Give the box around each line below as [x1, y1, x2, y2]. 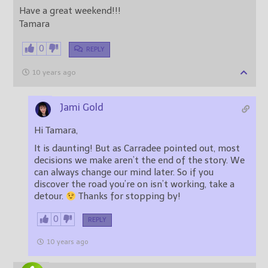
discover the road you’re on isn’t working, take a [34, 179, 234, 190]
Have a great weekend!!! [19, 5, 121, 17]
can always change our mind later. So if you [34, 167, 214, 178]
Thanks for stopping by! [76, 191, 181, 202]
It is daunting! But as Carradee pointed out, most [34, 143, 240, 154]
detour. [34, 191, 66, 202]
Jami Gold [60, 102, 103, 114]
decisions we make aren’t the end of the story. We [34, 155, 245, 166]
